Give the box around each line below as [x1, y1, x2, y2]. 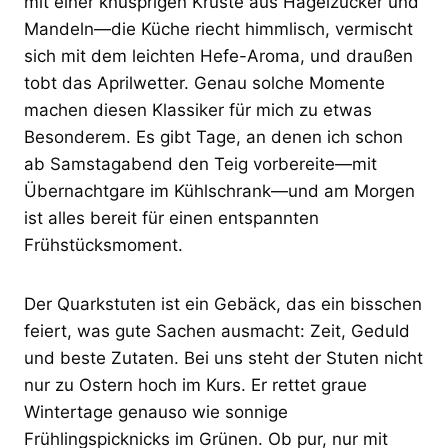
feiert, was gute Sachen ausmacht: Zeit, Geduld [24, 320, 410, 341]
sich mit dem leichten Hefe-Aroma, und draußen [24, 45, 413, 66]
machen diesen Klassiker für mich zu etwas [24, 99, 372, 120]
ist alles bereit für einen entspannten [24, 207, 319, 228]
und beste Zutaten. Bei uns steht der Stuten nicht [24, 347, 423, 368]
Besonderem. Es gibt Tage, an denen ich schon [24, 126, 403, 147]
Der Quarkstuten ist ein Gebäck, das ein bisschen [24, 293, 422, 314]
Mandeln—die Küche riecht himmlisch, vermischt [24, 18, 413, 39]
